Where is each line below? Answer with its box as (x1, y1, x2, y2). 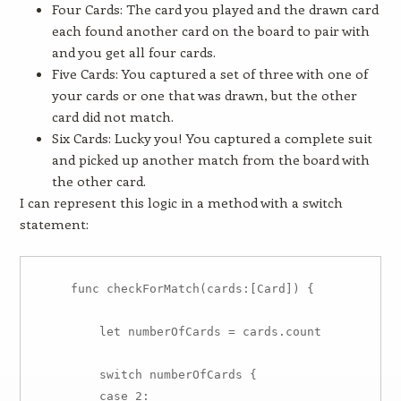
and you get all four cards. (51, 43, 216, 61)
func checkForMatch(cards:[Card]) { (41, 282, 314, 295)
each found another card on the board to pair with (51, 21, 370, 39)
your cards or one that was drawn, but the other (51, 86, 357, 104)
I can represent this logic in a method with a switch (19, 193, 343, 211)
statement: (19, 215, 89, 233)
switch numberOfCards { (41, 368, 257, 381)
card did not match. (51, 107, 174, 125)
